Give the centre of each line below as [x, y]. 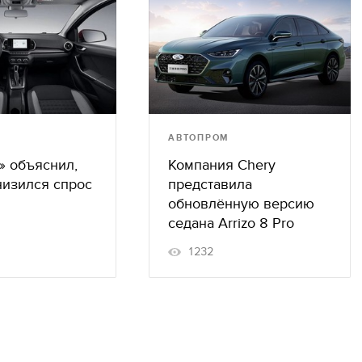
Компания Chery [222, 166]
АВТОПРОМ [199, 138]
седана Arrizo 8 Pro [231, 224]
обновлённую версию [241, 204]
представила [210, 185]
